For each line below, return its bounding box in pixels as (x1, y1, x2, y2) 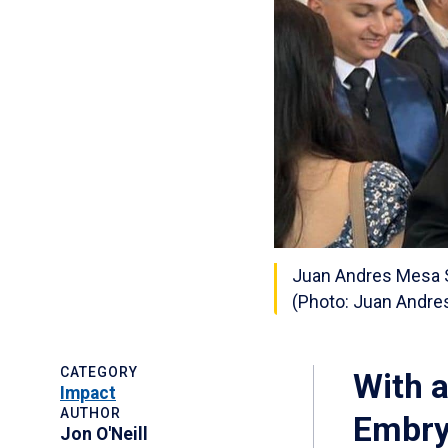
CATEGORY (60, 364, 138, 381)
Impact (60, 383, 116, 404)
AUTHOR (60, 405, 121, 422)
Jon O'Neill (60, 424, 148, 445)
